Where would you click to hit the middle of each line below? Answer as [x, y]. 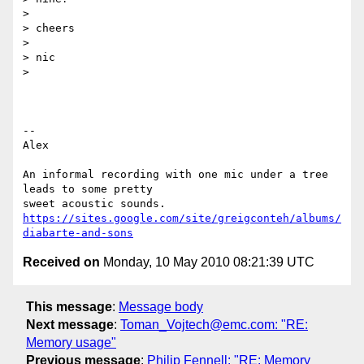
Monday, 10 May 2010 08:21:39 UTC [207, 262]
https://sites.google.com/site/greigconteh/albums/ [182, 219]
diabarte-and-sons [78, 233]
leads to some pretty [88, 189]
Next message [70, 324]
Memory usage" [71, 342]
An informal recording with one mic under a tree [175, 175]
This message [69, 306]
